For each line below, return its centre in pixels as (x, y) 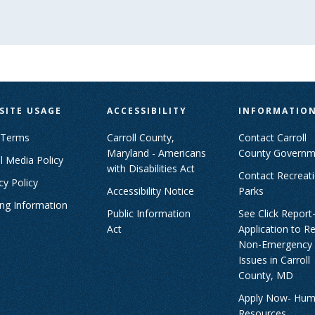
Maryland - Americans (157, 153)
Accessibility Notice (151, 191)
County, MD (265, 275)
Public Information (149, 213)
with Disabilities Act (151, 168)
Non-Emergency (275, 244)
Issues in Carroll (274, 259)
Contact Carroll (272, 137)
